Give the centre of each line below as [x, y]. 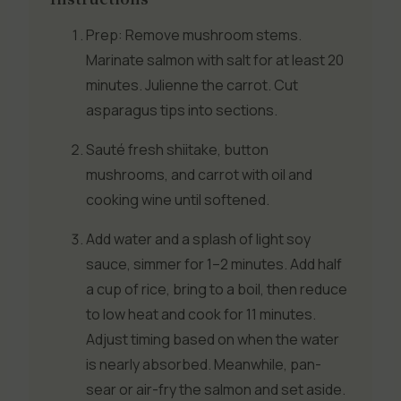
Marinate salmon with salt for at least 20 [215, 60]
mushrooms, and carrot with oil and [199, 174]
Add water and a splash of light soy [198, 239]
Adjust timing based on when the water [213, 339]
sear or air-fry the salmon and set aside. [216, 389]
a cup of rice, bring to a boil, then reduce [217, 289]
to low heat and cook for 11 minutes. [201, 314]
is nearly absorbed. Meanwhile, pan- [204, 364]
